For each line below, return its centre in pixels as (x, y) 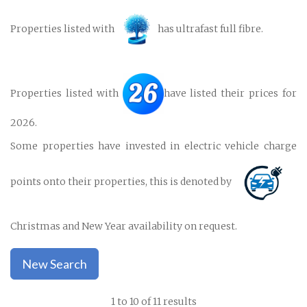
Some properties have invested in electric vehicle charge (153, 146)
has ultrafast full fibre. (210, 28)
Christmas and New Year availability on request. (124, 226)
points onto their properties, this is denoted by (122, 181)
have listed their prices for (230, 93)
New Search (54, 263)
